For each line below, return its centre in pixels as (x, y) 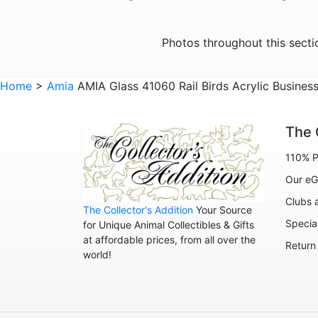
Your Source (223, 210)
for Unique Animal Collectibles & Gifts (169, 225)
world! (97, 255)
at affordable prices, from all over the (169, 240)
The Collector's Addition (138, 210)
